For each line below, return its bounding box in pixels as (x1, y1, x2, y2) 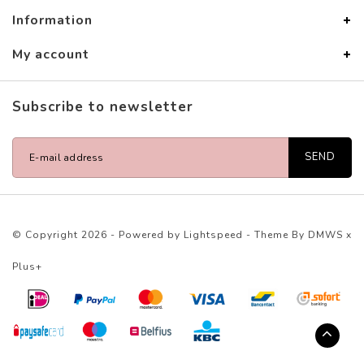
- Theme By (243, 228, 308, 242)
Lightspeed (184, 228, 243, 242)
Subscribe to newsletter (12, 97, 193, 117)
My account (12, 45, 89, 64)
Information (12, 11, 93, 30)
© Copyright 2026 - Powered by (12, 228, 184, 242)
